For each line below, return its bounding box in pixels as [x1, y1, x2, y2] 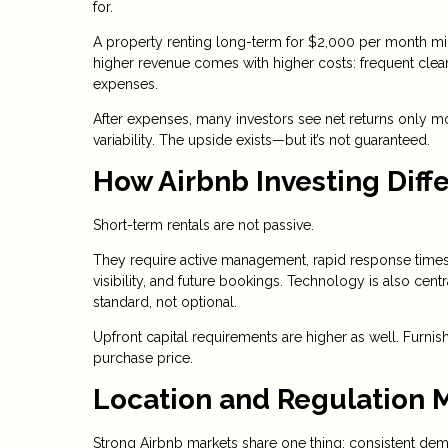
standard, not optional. [93, 294, 237, 311]
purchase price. [93, 350, 193, 367]
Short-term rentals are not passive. [93, 217, 314, 234]
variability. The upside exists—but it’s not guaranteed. [93, 132, 430, 149]
